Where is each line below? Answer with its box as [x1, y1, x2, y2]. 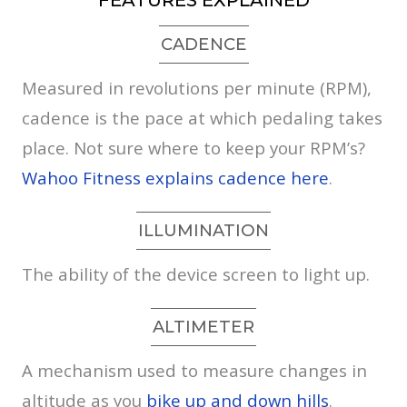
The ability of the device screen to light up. [22, 263, 370, 286]
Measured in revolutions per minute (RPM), [22, 76, 372, 100]
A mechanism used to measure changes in [22, 359, 367, 382]
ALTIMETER [153, 316, 254, 338]
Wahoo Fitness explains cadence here [22, 166, 329, 190]
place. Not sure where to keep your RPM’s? [22, 136, 365, 160]
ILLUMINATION [138, 220, 269, 242]
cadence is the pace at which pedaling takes [22, 106, 382, 130]
